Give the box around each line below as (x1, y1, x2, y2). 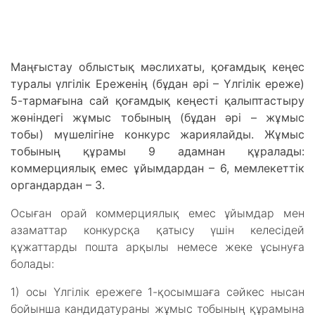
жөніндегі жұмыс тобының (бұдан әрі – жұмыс (11, 110, 304, 124)
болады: (11, 257, 54, 271)
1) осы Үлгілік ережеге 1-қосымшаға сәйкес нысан (11, 285, 304, 299)
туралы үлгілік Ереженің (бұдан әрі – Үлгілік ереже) (11, 77, 304, 91)
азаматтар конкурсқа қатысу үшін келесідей (11, 223, 304, 237)
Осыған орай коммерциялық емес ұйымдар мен (11, 206, 304, 220)
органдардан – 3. (11, 178, 105, 192)
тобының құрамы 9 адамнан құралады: (11, 144, 304, 158)
